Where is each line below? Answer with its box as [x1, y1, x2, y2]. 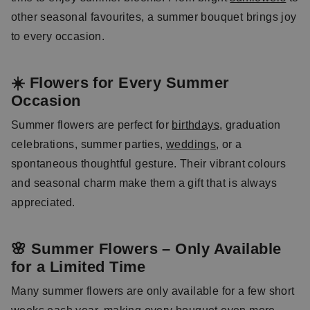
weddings [166, 138, 217, 150]
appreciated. [11, 197, 75, 208]
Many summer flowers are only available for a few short [11, 285, 295, 297]
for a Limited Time [11, 258, 146, 275]
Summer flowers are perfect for [11, 119, 172, 131]
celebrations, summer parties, [11, 138, 166, 150]
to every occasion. [11, 30, 105, 42]
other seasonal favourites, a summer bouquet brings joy [11, 11, 297, 23]
